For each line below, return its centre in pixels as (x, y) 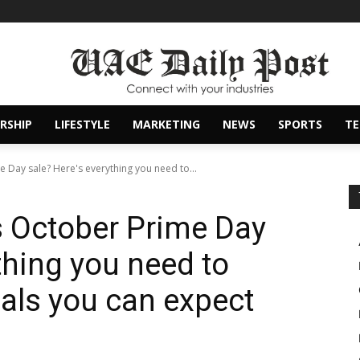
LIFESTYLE (82, 125)
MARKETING (166, 125)
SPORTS (300, 125)
